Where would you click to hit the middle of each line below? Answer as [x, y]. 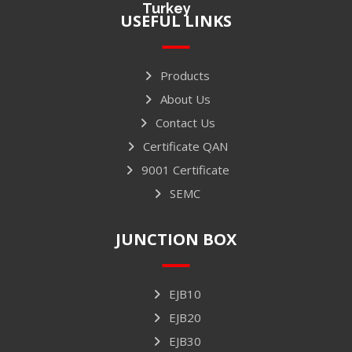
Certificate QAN [185, 146]
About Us [185, 99]
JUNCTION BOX [176, 239]
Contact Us [185, 122]
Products [185, 75]
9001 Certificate [185, 169]
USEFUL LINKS [176, 20]
